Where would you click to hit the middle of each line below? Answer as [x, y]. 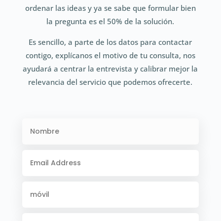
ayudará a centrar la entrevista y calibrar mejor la [110, 69]
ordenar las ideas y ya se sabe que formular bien [110, 8]
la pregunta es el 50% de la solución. [110, 21]
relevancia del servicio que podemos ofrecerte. [110, 82]
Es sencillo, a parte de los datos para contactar [110, 42]
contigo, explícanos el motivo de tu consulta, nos [110, 55]
